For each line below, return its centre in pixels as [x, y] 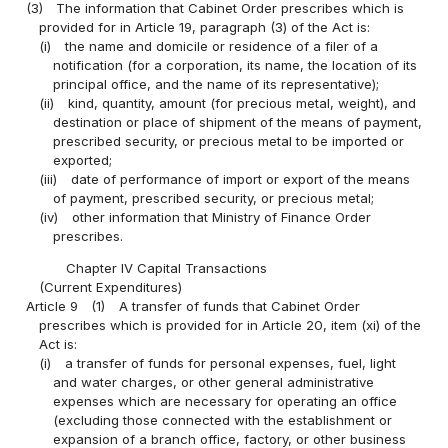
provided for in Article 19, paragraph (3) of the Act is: [205, 26]
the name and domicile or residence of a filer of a [221, 45]
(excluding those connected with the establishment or [222, 419]
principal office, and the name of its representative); [215, 83]
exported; [82, 159]
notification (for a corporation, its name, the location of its [234, 64]
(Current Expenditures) [111, 286]
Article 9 [52, 305]
